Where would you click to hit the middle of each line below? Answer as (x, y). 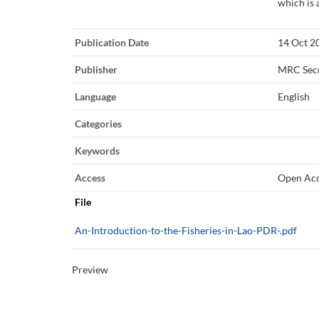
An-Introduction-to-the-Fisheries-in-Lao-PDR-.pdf (186, 230)
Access (90, 177)
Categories (98, 123)
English (294, 96)
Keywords (97, 150)
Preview (90, 269)
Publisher (96, 69)
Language (95, 96)
